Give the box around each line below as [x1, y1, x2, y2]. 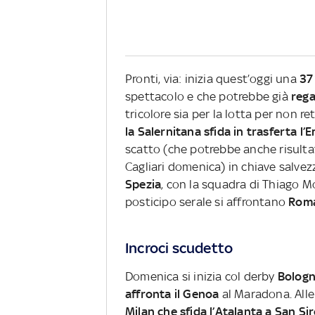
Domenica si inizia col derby [125, 269, 278, 283]
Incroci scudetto [125, 239, 233, 257]
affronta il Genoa [125, 287, 219, 301]
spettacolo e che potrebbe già [125, 89, 291, 104]
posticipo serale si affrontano [125, 195, 289, 210]
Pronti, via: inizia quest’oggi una [125, 72, 300, 86]
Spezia [125, 177, 162, 192]
